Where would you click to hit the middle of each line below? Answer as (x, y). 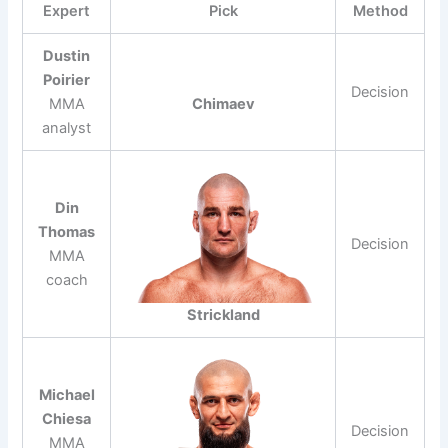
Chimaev (223, 104)
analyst (67, 128)
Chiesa (67, 419)
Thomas (67, 232)
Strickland (223, 314)
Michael (66, 395)
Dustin (67, 56)
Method (380, 11)
